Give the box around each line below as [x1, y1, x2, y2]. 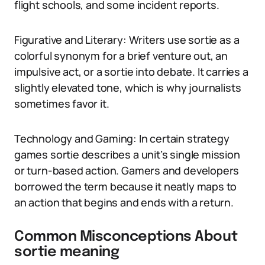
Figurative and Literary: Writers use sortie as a [14, 33, 240, 47]
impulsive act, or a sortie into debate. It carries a [14, 64, 248, 79]
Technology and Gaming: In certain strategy [14, 131, 230, 146]
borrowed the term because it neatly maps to [14, 179, 237, 193]
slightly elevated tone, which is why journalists [14, 80, 241, 95]
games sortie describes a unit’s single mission [14, 147, 240, 161]
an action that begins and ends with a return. [14, 195, 234, 209]
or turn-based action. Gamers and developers [14, 163, 240, 177]
